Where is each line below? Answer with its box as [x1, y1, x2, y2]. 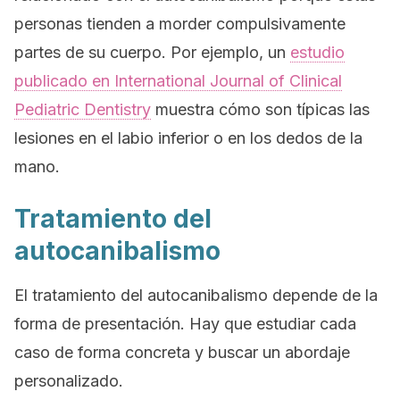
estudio [290, 43, 345, 62]
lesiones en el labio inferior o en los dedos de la [14, 129, 362, 147]
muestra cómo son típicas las [151, 100, 370, 119]
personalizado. [14, 371, 123, 390]
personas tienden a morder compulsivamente [14, 14, 346, 33]
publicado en [14, 71, 114, 90]
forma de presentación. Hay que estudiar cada [14, 314, 356, 333]
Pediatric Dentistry [14, 100, 151, 119]
